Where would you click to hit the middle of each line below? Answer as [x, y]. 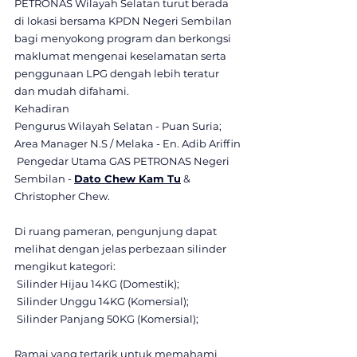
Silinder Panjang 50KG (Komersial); [106, 319]
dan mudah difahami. [72, 91]
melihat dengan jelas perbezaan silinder [122, 249]
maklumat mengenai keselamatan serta [122, 56]
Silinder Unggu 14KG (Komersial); [102, 301]
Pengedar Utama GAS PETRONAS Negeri [123, 161]
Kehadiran [42, 108]
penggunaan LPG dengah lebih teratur [118, 73]
